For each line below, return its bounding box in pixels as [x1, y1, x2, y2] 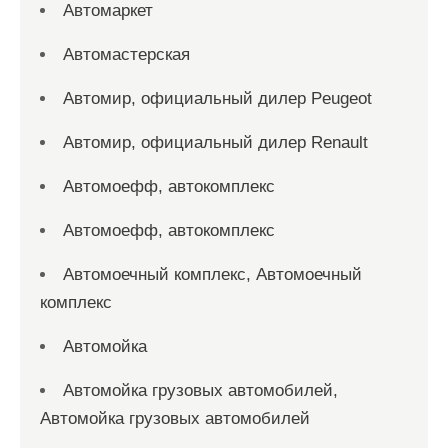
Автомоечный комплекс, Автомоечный [63, 265, 362, 284]
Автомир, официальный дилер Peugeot [63, 89, 372, 108]
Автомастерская [63, 45, 190, 64]
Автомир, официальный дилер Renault [63, 133, 368, 152]
